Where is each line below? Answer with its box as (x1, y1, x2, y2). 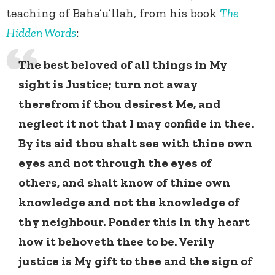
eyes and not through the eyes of (18, 155, 212, 171)
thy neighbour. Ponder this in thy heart (18, 214, 250, 230)
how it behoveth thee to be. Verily (18, 234, 215, 249)
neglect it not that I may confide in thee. (18, 116, 254, 131)
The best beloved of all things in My (18, 57, 227, 72)
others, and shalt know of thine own (18, 175, 230, 190)
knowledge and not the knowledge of (18, 195, 239, 210)
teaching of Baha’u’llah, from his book (6, 6, 220, 21)
